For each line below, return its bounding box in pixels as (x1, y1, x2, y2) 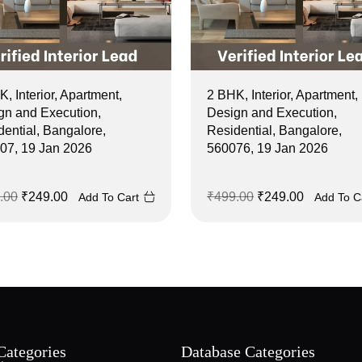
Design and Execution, (207, 105, 337, 120)
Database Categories (180, 342, 315, 360)
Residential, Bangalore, (207, 123, 342, 137)
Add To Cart (78, 190, 139, 204)
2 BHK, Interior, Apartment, (207, 87, 358, 102)
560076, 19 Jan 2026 (207, 141, 328, 155)
